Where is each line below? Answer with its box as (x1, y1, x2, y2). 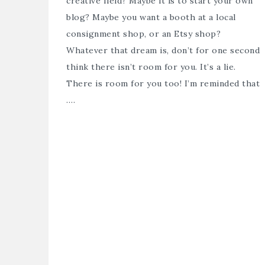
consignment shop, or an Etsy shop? (66, 28, 221, 39)
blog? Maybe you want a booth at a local (66, 11, 236, 22)
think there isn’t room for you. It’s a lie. (66, 61, 236, 72)
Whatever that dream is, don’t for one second (66, 44, 260, 56)
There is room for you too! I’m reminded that (66, 77, 260, 89)
